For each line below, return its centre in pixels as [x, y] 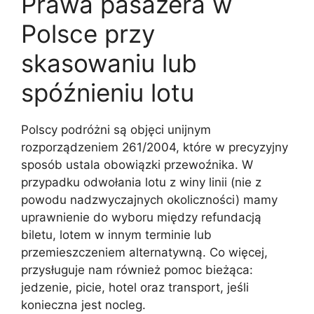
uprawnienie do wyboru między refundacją [141, 217]
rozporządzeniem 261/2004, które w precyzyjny [155, 147]
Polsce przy [88, 34]
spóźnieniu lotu [108, 93]
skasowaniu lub [109, 63]
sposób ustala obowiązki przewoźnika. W [137, 165]
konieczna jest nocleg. [83, 305]
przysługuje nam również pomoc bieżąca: [137, 270]
